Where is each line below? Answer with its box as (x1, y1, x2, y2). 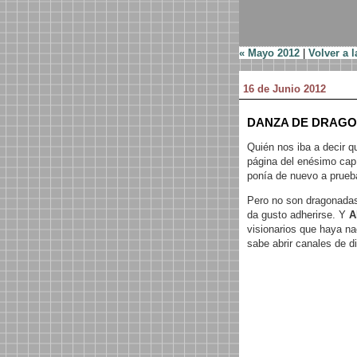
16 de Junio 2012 (242, 83, 326, 95)
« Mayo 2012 (238, 47, 300, 59)
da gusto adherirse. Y (246, 209, 349, 221)
